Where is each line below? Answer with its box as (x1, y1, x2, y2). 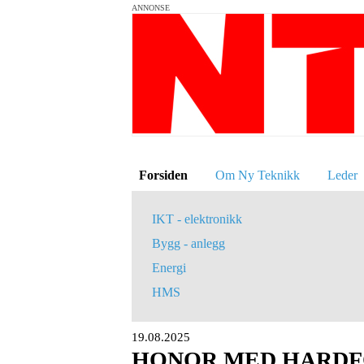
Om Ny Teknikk (215, 168, 300, 182)
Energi (152, 261, 187, 275)
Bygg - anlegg (152, 236, 226, 251)
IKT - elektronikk (152, 212, 243, 227)
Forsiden (139, 168, 188, 182)
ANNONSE (132, 3, 170, 12)
